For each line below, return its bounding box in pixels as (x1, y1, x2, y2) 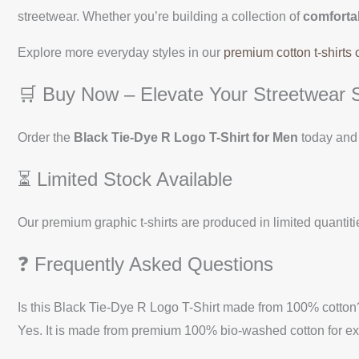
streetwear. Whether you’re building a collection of (18, 10, 303, 24)
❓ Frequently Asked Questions (18, 252, 273, 275)
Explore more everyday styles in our (18, 46, 224, 60)
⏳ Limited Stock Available (18, 168, 232, 191)
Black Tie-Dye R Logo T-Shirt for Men (74, 131, 298, 145)
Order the (18, 131, 74, 145)
